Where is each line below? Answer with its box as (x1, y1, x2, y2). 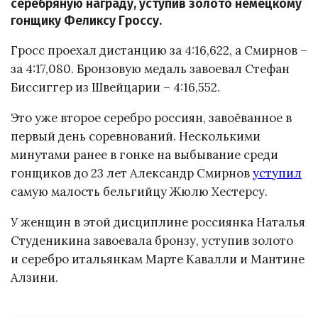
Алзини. (11, 269, 58, 285)
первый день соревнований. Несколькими (11, 128, 261, 145)
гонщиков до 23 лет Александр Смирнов (11, 165, 253, 182)
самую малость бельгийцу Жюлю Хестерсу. (11, 184, 268, 200)
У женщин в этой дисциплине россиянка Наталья (11, 214, 305, 230)
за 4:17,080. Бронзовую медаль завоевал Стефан (11, 61, 290, 77)
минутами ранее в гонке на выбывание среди (11, 147, 278, 163)
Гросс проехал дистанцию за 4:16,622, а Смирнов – (11, 43, 307, 59)
